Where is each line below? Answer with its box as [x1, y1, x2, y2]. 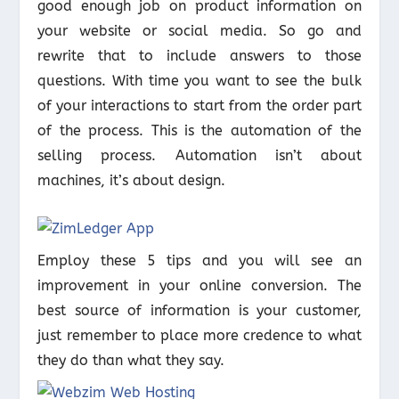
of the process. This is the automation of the [37, 122, 362, 140]
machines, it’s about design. [37, 172, 226, 190]
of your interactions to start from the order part [37, 97, 362, 115]
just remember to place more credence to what [37, 326, 362, 344]
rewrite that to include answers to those [37, 47, 362, 65]
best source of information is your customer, [37, 301, 362, 319]
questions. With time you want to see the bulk [37, 72, 362, 90]
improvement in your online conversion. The [37, 276, 362, 294]
